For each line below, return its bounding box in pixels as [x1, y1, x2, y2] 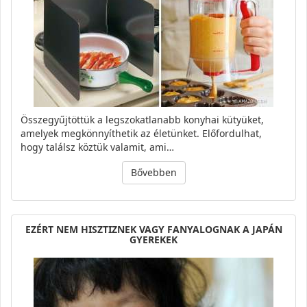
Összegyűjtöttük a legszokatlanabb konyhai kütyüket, [21, 113, 264, 127]
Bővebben [130, 166, 177, 180]
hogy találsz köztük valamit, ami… [21, 140, 174, 154]
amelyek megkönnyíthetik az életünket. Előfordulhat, [21, 127, 262, 140]
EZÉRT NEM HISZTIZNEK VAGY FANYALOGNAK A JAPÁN [25, 223, 282, 236]
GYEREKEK [130, 233, 177, 247]
